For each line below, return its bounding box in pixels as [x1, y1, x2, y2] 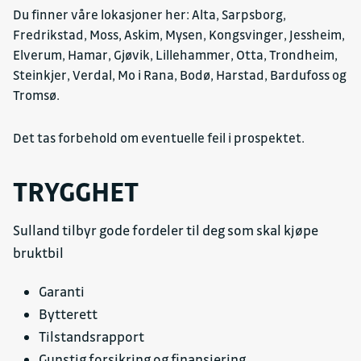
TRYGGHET [13, 174, 139, 209]
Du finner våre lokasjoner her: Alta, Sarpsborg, [13, 6, 286, 23]
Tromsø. [13, 87, 62, 104]
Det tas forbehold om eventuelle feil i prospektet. [13, 130, 305, 147]
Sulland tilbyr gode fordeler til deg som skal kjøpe [13, 222, 318, 239]
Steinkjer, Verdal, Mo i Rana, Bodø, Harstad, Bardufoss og [13, 67, 346, 84]
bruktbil [13, 244, 64, 262]
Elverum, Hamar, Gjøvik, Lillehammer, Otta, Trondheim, [13, 47, 338, 64]
